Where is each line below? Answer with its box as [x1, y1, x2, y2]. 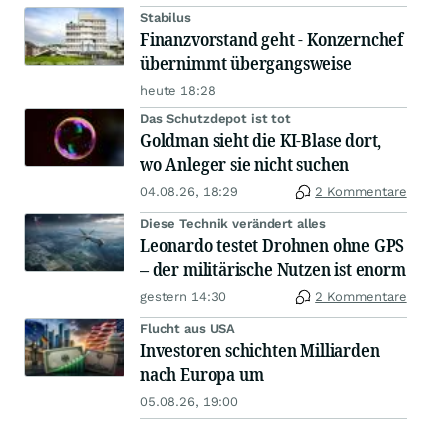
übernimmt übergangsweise [140, 51, 352, 76]
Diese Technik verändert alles [140, 216, 327, 232]
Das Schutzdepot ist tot [140, 111, 292, 127]
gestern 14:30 [140, 289, 227, 305]
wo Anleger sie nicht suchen [140, 152, 350, 177]
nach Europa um [140, 362, 264, 387]
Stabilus [140, 10, 191, 26]
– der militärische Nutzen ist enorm [140, 257, 406, 282]
